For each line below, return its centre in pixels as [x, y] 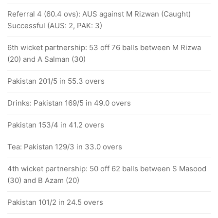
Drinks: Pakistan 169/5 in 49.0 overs [69, 103]
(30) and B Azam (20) [43, 181]
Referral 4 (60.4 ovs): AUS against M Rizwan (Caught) [99, 14]
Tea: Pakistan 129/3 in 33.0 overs [65, 147]
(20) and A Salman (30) [46, 59]
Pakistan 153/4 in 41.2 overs [56, 125]
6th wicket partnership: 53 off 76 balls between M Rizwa [104, 48]
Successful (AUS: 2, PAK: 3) [55, 26]
